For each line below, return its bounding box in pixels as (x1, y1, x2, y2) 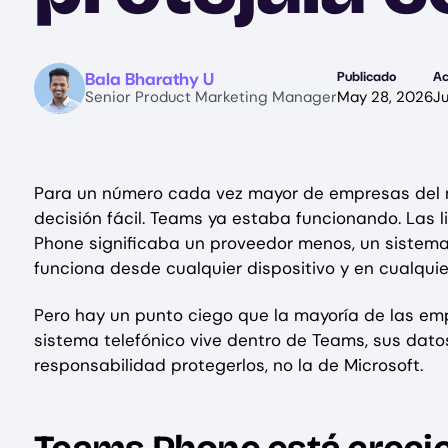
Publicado (337, 68, 396, 85)
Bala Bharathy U (85, 68, 214, 90)
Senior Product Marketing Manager (85, 87, 337, 107)
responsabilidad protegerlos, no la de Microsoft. (34, 353, 423, 376)
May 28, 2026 (337, 87, 433, 107)
